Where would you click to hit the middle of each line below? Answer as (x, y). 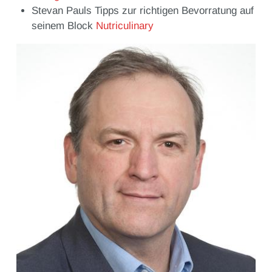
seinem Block (64, 25)
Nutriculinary (125, 25)
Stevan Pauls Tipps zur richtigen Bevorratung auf (143, 10)
